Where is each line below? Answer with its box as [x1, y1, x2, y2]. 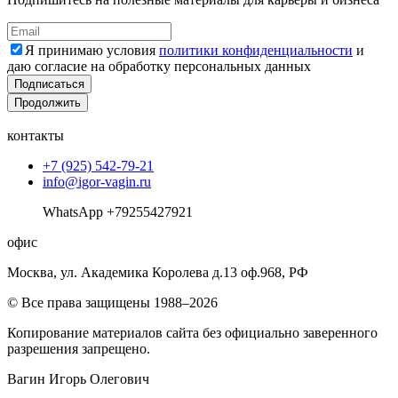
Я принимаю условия [25, 42, 159, 58]
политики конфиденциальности [159, 42, 353, 58]
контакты [7, 127, 64, 143]
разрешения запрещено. [7, 340, 150, 356]
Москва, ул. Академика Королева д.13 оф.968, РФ [7, 264, 308, 280]
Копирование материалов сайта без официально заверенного [7, 324, 378, 340]
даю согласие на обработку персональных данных [7, 58, 311, 74]
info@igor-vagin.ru [43, 173, 151, 189]
